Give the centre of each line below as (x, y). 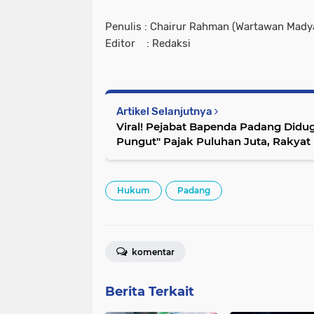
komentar (152, 252)
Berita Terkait (150, 292)
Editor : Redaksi (149, 44)
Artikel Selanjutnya (165, 112)
